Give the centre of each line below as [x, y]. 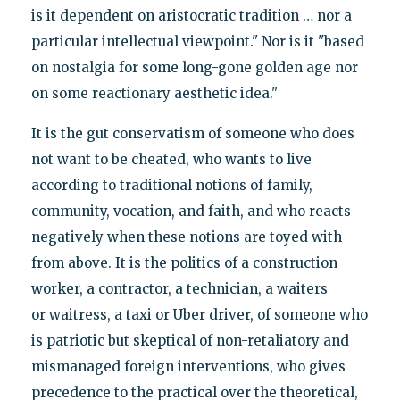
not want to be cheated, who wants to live [171, 159]
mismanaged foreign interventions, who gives [188, 366]
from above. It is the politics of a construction [184, 262]
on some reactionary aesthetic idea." [154, 93]
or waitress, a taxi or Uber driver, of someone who [199, 314]
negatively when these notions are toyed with [186, 237]
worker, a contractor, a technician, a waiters [179, 288]
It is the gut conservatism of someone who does [192, 133]
